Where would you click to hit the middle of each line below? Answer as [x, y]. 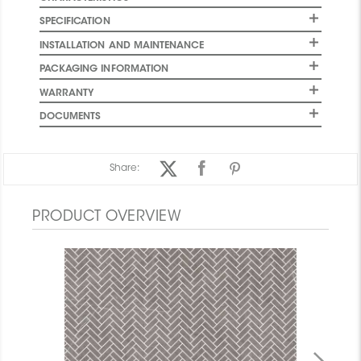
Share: [125, 168]
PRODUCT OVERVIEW [107, 217]
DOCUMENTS [70, 117]
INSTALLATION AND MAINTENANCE [122, 46]
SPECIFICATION [75, 22]
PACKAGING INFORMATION [104, 70]
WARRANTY [66, 93]
